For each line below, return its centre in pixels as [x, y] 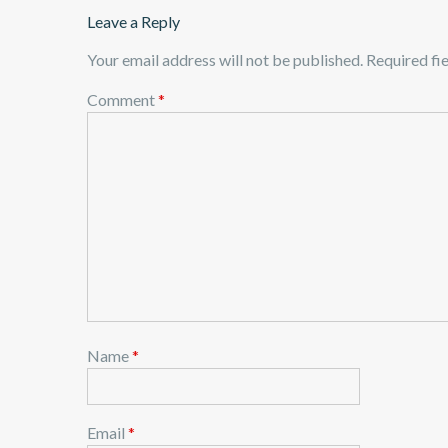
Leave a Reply [133, 22]
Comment [122, 100]
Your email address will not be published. [225, 60]
